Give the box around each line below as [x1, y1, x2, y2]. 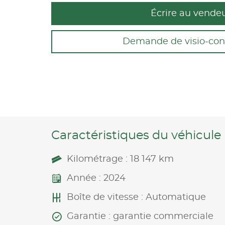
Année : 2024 [67, 173, 126, 183]
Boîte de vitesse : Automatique [67, 192, 206, 202]
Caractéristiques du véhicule [51, 129, 221, 142]
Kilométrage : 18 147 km [67, 154, 174, 164]
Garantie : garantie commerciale [67, 211, 213, 221]
